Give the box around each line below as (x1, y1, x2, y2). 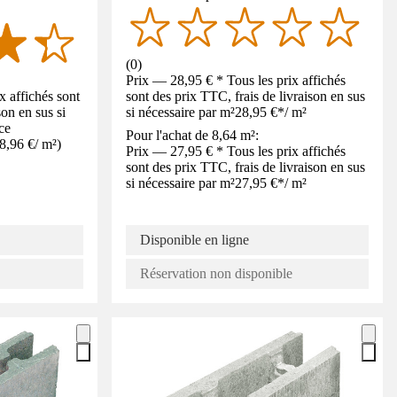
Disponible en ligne (140, 231, 249, 247)
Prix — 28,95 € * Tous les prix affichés (126, 72, 346, 88)
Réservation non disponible (140, 265, 292, 281)
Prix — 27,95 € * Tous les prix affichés (126, 143, 346, 159)
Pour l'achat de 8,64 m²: (126, 127, 259, 143)
